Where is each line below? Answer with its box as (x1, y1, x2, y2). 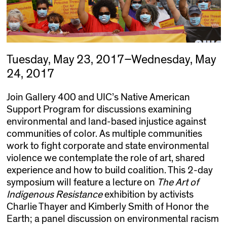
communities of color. (6, 129, 99, 139)
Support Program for (6, 104, 97, 115)
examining (147, 104, 192, 115)
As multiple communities (99, 129, 202, 139)
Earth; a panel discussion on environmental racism (6, 214, 219, 224)
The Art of (157, 177, 199, 188)
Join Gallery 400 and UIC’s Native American (6, 92, 190, 103)
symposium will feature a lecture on (6, 177, 157, 188)
